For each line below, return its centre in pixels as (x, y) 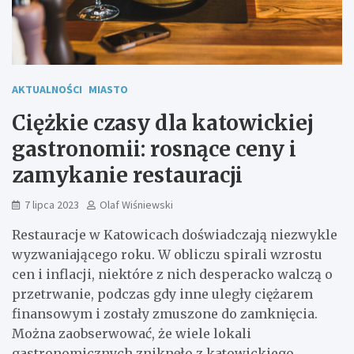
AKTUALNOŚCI (47, 89)
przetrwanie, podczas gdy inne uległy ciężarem (162, 294)
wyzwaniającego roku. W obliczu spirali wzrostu (167, 254)
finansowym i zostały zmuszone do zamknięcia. (165, 313)
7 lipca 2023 (52, 204)
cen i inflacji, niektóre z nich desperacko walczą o (172, 274)
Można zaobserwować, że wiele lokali (132, 333)
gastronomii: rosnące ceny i (154, 149)
